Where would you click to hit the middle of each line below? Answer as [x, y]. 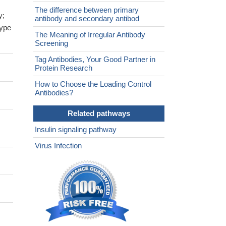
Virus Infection [58, 146]
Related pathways [99, 114]
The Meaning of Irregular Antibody [90, 35]
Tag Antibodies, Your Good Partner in [95, 60]
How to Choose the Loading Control [93, 84]
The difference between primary [87, 10]
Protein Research [64, 68]
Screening [51, 43]
